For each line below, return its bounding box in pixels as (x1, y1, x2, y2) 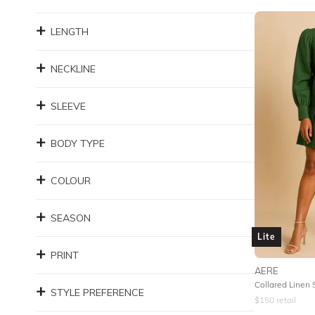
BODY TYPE (51, 137, 105, 150)
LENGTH (51, 25, 89, 38)
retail (274, 295, 296, 305)
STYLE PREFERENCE (51, 286, 144, 299)
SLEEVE (51, 100, 86, 112)
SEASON (51, 212, 91, 224)
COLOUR (51, 174, 91, 187)
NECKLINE (51, 63, 96, 75)
